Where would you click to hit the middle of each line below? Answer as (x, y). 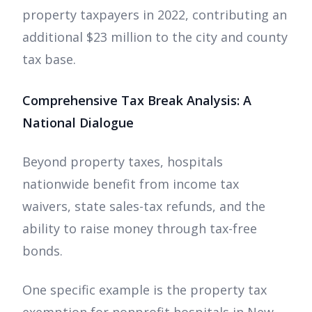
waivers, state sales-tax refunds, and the (144, 206)
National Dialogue (78, 122)
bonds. (44, 250)
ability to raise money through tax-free (140, 228)
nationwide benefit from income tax (131, 184)
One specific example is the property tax (145, 289)
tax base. (49, 59)
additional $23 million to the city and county (155, 37)
